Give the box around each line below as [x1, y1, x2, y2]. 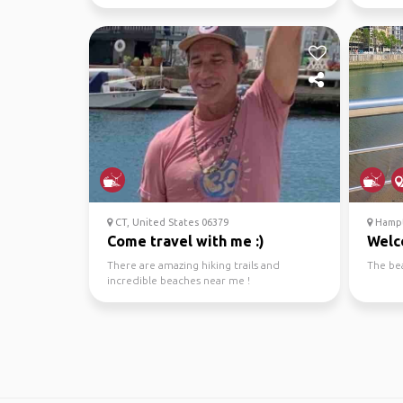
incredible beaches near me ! [107, 274, 250, 286]
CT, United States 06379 [112, 217, 228, 228]
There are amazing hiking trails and [107, 259, 280, 271]
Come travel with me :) [107, 233, 264, 249]
